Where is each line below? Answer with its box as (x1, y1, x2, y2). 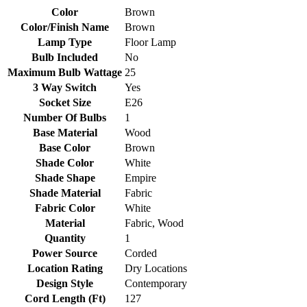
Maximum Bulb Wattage (8, 66, 122, 79)
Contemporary (125, 278, 187, 290)
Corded (125, 247, 157, 260)
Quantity (44, 232, 86, 245)
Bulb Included (32, 51, 98, 64)
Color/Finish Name (21, 21, 109, 34)
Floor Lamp (125, 36, 176, 49)
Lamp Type (38, 36, 92, 49)
